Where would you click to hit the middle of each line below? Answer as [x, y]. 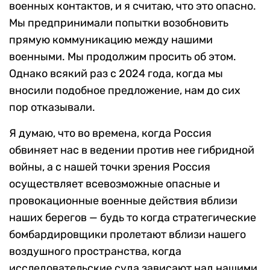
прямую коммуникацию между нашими [111, 40]
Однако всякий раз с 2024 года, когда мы [116, 74]
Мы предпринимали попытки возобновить [119, 23]
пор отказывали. [52, 108]
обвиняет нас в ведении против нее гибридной [132, 150]
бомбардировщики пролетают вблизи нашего [127, 235]
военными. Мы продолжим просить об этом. [123, 57]
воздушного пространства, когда [95, 252]
